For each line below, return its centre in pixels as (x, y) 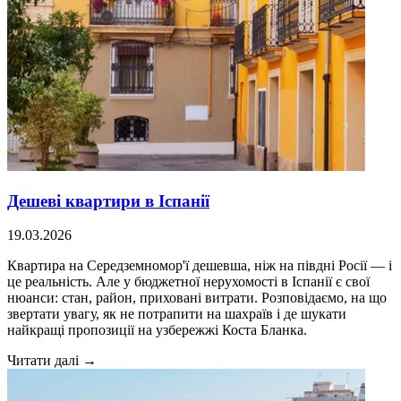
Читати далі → (52, 361)
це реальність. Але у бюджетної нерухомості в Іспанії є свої (188, 282)
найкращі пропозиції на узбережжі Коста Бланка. (157, 330)
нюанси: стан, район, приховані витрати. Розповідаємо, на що (197, 298)
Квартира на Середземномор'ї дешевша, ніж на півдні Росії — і (200, 266)
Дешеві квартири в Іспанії (108, 200)
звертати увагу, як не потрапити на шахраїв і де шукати (177, 314)
